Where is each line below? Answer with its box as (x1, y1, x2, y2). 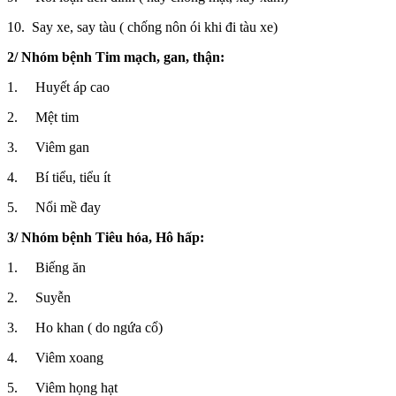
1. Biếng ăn (7, 260, 86, 276)
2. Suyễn (7, 290, 71, 306)
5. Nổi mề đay (7, 200, 101, 216)
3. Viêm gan (7, 140, 89, 156)
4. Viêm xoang (7, 350, 103, 366)
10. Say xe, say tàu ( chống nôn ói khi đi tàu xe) (7, 19, 278, 35)
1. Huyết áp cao (7, 80, 110, 95)
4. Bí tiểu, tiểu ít (7, 170, 110, 186)
